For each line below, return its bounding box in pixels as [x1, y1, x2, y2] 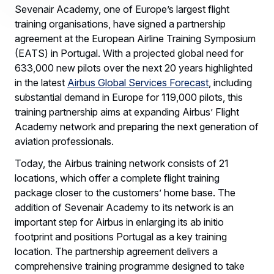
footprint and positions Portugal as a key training [15, 231, 227, 243]
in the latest [15, 76, 67, 89]
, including [209, 76, 252, 89]
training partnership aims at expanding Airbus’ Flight [15, 106, 239, 118]
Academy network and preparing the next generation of [15, 120, 259, 133]
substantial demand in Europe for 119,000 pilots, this [15, 91, 243, 103]
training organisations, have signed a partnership [15, 18, 226, 30]
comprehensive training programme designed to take [15, 260, 245, 272]
